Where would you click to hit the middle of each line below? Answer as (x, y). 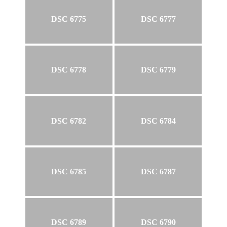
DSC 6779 (158, 70)
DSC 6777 (158, 19)
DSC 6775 (69, 19)
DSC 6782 (69, 121)
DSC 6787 (158, 171)
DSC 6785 (69, 171)
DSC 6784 (158, 121)
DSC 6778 (69, 70)
